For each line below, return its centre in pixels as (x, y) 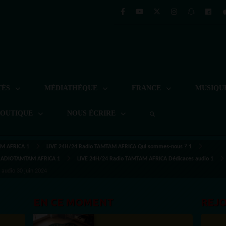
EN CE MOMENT (73, 202)
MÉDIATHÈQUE (72, 88)
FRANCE (147, 88)
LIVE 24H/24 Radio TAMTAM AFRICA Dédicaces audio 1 (145, 159)
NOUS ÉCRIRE (92, 113)
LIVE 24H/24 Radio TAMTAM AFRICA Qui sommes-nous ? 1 (119, 147)
